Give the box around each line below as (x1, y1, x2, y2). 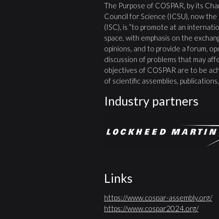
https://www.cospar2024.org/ (104, 203, 198, 213)
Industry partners (104, 93, 198, 108)
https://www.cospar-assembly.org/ (104, 193, 212, 202)
